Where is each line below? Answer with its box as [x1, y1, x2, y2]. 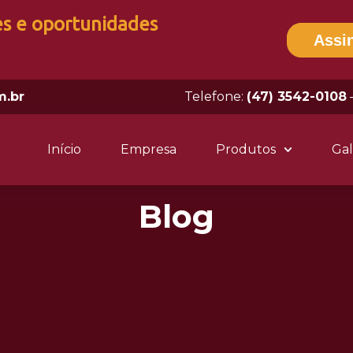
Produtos [215, 142, 276, 157]
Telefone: [184, 89, 247, 104]
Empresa [120, 142, 176, 157]
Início [46, 142, 81, 157]
